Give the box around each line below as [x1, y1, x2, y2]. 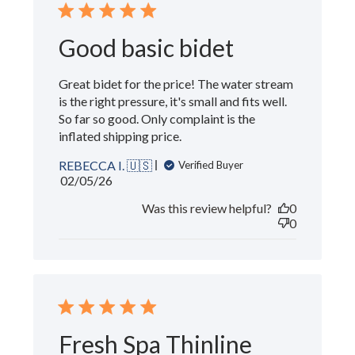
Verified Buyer [178, 158, 244, 172]
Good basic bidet [59, 32, 235, 62]
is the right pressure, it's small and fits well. [59, 93, 288, 109]
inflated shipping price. [59, 128, 182, 143]
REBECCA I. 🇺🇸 [59, 157, 153, 173]
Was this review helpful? [141, 200, 272, 216]
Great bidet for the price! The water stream [59, 75, 294, 91]
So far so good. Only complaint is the [59, 110, 256, 126]
